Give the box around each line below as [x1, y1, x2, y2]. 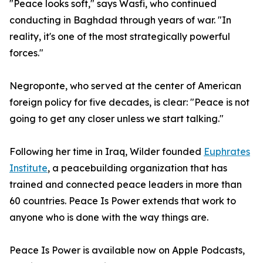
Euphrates [204, 146, 250, 157]
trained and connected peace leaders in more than [9, 178, 242, 190]
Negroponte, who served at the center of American [9, 80, 241, 92]
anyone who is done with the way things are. [9, 211, 208, 223]
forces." [9, 47, 43, 59]
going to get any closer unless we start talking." [9, 113, 224, 124]
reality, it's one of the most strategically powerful [9, 31, 230, 42]
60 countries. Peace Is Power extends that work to [9, 195, 236, 207]
